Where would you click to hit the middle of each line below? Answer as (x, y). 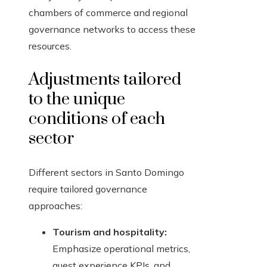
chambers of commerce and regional (108, 13)
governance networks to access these (112, 30)
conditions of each (97, 119)
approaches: (55, 206)
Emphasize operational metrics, (121, 249)
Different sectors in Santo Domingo (106, 173)
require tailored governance (88, 189)
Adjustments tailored (105, 80)
